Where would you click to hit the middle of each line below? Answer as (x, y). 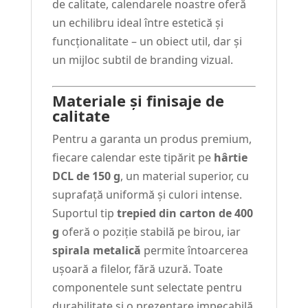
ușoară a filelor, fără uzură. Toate (137, 269)
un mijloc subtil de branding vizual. (142, 60)
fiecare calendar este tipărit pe (133, 158)
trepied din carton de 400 (185, 213)
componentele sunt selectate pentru (147, 288)
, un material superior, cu (184, 176)
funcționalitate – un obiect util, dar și (147, 42)
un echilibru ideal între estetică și (137, 23)
